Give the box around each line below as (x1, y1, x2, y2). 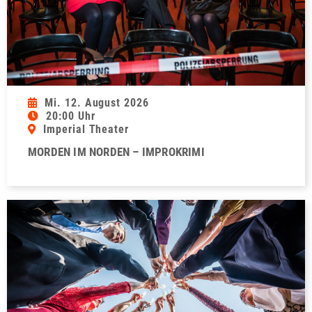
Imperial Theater (42, 122, 130, 136)
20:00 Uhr (45, 109, 95, 123)
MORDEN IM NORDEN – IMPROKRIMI (28, 144, 205, 159)
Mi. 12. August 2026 (44, 95, 150, 109)
